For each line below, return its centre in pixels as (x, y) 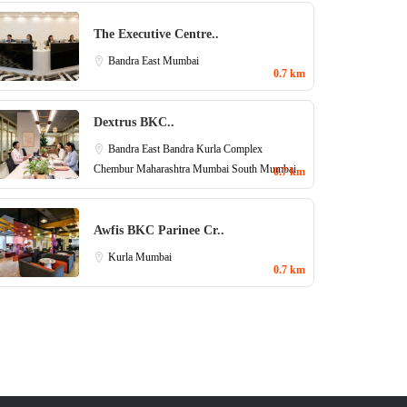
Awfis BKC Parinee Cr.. (159, 230)
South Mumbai (264, 169)
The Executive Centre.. (156, 34)
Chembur (115, 169)
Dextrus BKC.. (134, 122)
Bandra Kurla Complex (213, 149)
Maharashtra (164, 169)
